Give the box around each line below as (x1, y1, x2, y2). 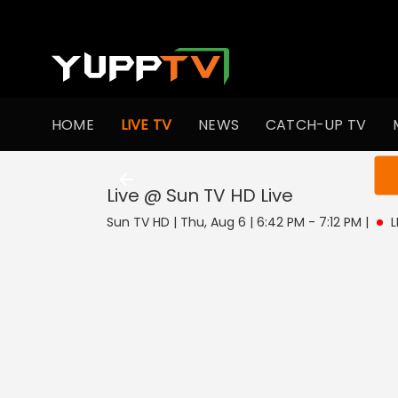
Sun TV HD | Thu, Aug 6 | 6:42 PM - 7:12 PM (107, 213, 362, 231)
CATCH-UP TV (266, 114, 367, 135)
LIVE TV (120, 114, 172, 135)
